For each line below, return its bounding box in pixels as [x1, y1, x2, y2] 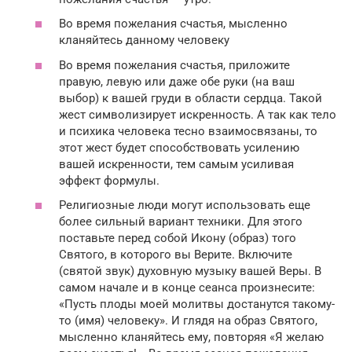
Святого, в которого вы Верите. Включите [59, 247, 292, 262]
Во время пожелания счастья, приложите [59, 57, 290, 72]
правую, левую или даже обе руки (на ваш [59, 74, 295, 89]
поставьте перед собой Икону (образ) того [59, 231, 296, 246]
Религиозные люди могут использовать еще [59, 198, 310, 213]
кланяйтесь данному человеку [59, 33, 229, 48]
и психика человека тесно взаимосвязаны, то [59, 123, 317, 138]
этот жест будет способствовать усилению [59, 140, 299, 155]
